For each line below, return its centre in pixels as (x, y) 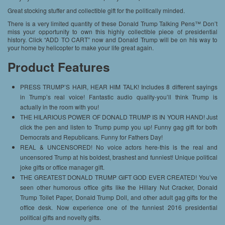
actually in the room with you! (60, 107)
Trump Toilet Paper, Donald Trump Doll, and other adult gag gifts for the (119, 197)
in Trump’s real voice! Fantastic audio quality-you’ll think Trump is (119, 97)
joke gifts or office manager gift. (62, 167)
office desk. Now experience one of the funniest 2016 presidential (119, 207)
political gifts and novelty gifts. (61, 217)
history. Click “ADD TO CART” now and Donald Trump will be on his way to (113, 40)
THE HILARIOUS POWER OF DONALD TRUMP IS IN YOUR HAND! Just (119, 117)
